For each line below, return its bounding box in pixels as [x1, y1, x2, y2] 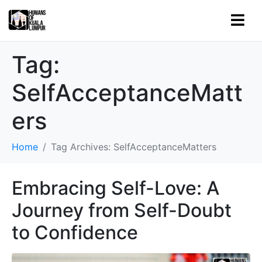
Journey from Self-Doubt [12, 199, 232, 222]
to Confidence [12, 221, 138, 244]
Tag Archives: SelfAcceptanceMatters [51, 141, 216, 153]
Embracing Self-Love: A [12, 177, 219, 199]
